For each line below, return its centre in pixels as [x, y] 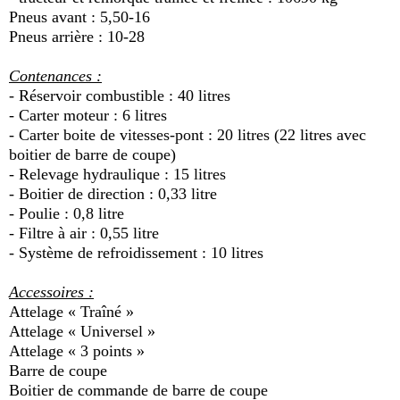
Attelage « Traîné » [71, 312]
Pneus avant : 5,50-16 [79, 17]
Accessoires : [51, 292]
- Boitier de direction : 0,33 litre [113, 194]
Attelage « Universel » [82, 331]
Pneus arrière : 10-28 [77, 37]
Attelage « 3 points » [77, 351]
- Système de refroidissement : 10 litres [136, 253]
